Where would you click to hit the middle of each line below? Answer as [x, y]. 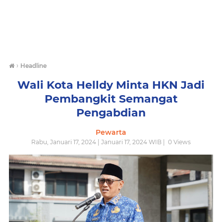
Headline [33, 66]
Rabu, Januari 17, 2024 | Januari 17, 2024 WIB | [99, 142]
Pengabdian [111, 113]
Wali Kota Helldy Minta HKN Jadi [111, 85]
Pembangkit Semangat [111, 99]
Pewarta [111, 132]
